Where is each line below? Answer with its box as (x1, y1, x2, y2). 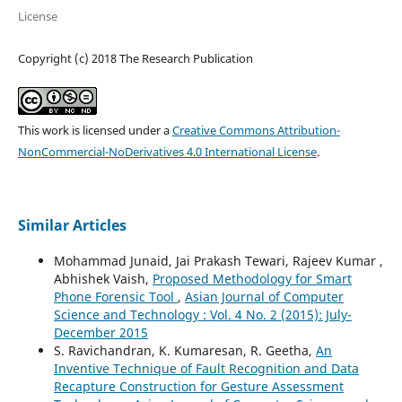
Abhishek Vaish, (53, 269, 153, 287)
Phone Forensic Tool (53, 287, 178, 305)
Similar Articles (17, 214, 127, 235)
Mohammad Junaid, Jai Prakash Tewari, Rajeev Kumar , (53, 251, 383, 269)
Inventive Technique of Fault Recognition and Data (53, 359, 359, 377)
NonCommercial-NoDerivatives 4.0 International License (17, 143, 317, 160)
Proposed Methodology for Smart (152, 269, 352, 287)
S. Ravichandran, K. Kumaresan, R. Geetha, (53, 341, 316, 359)
